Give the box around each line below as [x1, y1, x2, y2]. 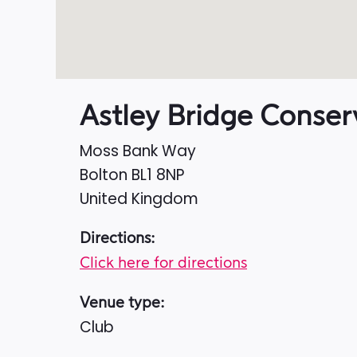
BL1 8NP [131, 164, 184, 186]
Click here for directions [80, 256, 247, 272]
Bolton [80, 164, 131, 186]
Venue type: [80, 296, 165, 312]
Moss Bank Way [80, 140, 196, 163]
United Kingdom [80, 188, 198, 210]
